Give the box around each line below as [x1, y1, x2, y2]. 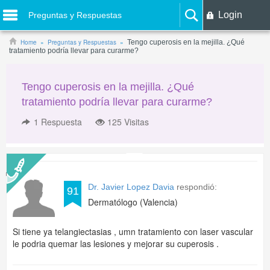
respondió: [174, 182, 217, 192]
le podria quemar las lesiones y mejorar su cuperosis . [13, 237, 219, 250]
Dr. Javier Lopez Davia [88, 182, 174, 192]
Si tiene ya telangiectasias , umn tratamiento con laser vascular [13, 225, 253, 237]
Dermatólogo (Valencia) [88, 196, 178, 208]
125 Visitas [107, 116, 149, 128]
